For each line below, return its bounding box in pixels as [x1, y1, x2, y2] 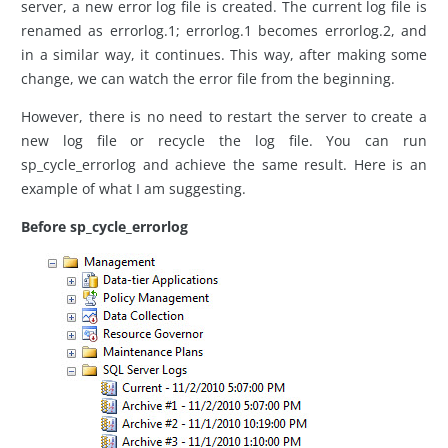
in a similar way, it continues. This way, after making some [21, 45, 427, 64]
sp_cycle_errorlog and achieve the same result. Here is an [21, 155, 427, 174]
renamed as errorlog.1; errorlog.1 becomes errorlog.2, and [21, 21, 427, 40]
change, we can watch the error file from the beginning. [21, 69, 395, 88]
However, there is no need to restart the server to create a [21, 107, 427, 126]
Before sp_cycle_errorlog [21, 217, 188, 236]
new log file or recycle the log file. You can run [21, 131, 427, 150]
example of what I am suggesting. [21, 179, 246, 198]
